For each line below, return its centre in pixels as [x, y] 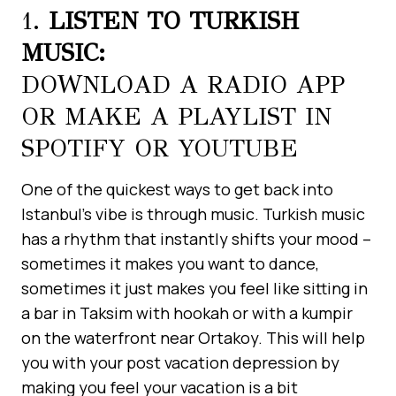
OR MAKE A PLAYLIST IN [176, 116]
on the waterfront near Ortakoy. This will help [193, 337]
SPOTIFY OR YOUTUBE [160, 148]
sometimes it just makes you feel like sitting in [194, 288]
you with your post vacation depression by [180, 362]
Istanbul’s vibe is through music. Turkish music [193, 213]
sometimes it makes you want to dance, [170, 263]
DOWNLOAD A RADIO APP [183, 84]
